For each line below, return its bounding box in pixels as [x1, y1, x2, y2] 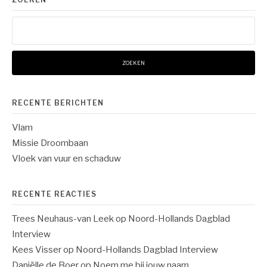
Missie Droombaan [12, 137, 88, 148]
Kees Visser [12, 244, 61, 255]
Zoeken [11, 17, 42, 28]
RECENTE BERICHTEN [12, 98, 104, 107]
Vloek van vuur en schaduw [12, 153, 121, 164]
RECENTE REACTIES [12, 189, 97, 198]
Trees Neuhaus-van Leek [12, 213, 114, 224]
